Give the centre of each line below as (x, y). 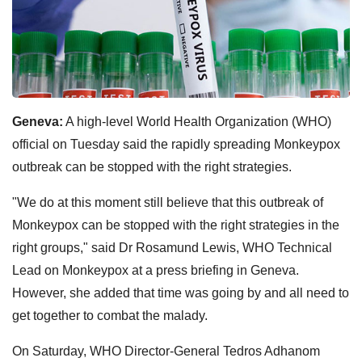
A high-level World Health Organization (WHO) (197, 121)
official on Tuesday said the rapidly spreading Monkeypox (176, 144)
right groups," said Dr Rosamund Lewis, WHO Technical (172, 247)
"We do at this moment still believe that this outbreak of (168, 202)
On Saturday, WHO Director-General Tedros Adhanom (166, 351)
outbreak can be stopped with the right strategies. (152, 166)
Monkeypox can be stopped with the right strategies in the (176, 225)
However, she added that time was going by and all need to (181, 293)
